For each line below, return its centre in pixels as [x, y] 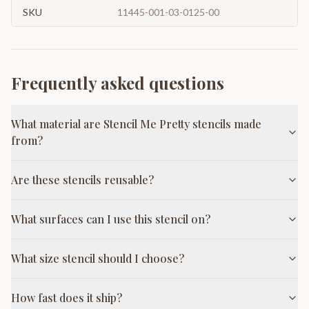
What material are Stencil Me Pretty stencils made [136, 123]
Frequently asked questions [118, 82]
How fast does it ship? [67, 297]
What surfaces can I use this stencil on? [111, 219]
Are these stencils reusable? [82, 179]
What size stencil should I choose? [98, 258]
